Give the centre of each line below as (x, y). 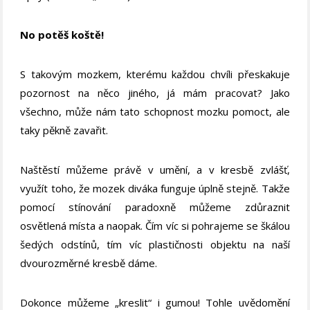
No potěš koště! (62, 34)
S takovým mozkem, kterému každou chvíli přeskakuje (155, 74)
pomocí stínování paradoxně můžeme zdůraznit (155, 207)
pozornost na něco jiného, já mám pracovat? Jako (155, 92)
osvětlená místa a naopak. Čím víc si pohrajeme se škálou (155, 225)
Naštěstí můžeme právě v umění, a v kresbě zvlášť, (155, 169)
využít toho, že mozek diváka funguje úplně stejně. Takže (155, 188)
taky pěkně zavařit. (64, 130)
